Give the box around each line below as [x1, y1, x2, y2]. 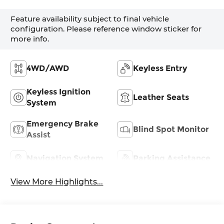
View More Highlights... [10, 176, 103, 186]
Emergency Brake [26, 118, 99, 128]
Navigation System [26, 153, 104, 163]
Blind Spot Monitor [133, 124, 209, 134]
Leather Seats [133, 92, 189, 102]
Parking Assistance [133, 153, 210, 163]
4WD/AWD [26, 63, 69, 73]
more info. [10, 34, 49, 44]
